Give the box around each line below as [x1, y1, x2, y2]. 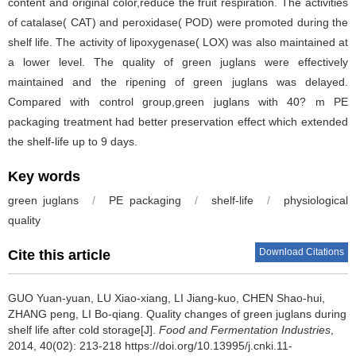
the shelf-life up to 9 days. [8, 135, 137, 148]
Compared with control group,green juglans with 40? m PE [8, 95, 348, 108]
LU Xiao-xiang [97, 292, 168, 304]
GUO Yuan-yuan [8, 292, 91, 304]
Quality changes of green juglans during [146, 308, 346, 320]
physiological [284, 194, 348, 207]
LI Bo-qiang [82, 308, 140, 320]
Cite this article [8, 247, 110, 263]
